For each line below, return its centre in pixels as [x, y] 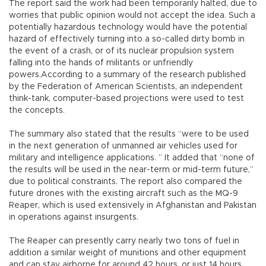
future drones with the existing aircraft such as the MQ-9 [123, 194]
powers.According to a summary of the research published [127, 75]
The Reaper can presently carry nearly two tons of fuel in [124, 241]
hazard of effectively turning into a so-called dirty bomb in [127, 39]
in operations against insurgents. [74, 218]
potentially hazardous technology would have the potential [128, 28]
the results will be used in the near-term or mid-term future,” [131, 170]
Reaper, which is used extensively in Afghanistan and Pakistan [133, 206]
